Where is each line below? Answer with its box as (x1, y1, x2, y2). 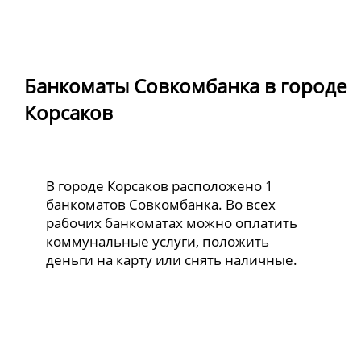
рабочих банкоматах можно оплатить (46, 213, 298, 232)
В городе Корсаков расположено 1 (46, 176, 274, 195)
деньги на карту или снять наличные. (46, 250, 298, 269)
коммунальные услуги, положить (46, 231, 270, 251)
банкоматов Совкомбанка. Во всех (46, 194, 276, 214)
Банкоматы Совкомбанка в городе (24, 73, 346, 100)
